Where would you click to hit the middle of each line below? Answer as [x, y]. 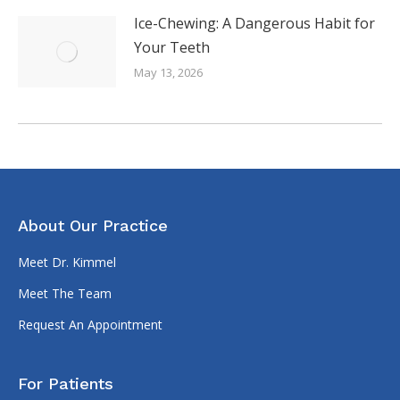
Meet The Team [65, 293]
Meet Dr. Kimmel [67, 262]
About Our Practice [93, 225]
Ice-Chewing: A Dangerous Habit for [254, 23]
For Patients [66, 383]
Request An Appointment [90, 324]
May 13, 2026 [168, 72]
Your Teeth [172, 47]
